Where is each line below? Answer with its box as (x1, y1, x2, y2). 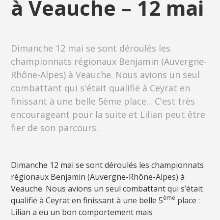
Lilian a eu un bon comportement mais (11, 206, 153, 218)
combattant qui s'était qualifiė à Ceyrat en (11, 82, 191, 94)
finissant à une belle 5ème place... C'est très (11, 95, 195, 107)
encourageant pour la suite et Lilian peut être (11, 108, 206, 120)
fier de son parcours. (11, 121, 99, 134)
